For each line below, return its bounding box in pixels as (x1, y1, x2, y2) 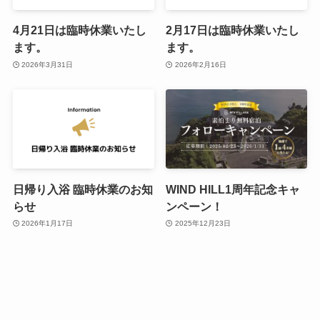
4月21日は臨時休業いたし (12, 24, 146, 37)
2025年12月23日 (174, 219, 231, 228)
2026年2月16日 (174, 60, 226, 69)
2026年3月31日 (21, 60, 74, 69)
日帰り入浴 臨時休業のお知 (12, 182, 153, 196)
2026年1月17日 (21, 219, 74, 228)
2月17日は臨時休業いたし (166, 24, 300, 37)
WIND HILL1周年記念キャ (166, 182, 301, 196)
